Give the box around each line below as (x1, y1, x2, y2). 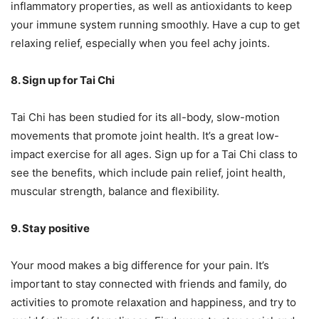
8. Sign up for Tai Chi (11, 73, 115, 87)
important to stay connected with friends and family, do (11, 276, 287, 291)
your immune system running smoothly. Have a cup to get (11, 17, 300, 31)
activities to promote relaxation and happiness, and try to (11, 295, 296, 309)
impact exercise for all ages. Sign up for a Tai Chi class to (11, 147, 298, 161)
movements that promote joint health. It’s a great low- (11, 128, 279, 142)
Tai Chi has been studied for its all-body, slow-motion (11, 110, 280, 124)
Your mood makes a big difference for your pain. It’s (11, 258, 269, 272)
